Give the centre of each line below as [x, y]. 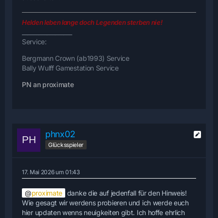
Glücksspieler [66, 145]
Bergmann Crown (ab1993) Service [76, 58]
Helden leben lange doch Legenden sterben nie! [92, 22]
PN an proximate [48, 84]
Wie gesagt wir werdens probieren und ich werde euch [105, 202]
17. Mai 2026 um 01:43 [51, 172]
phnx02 [60, 134]
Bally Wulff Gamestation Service [70, 68]
